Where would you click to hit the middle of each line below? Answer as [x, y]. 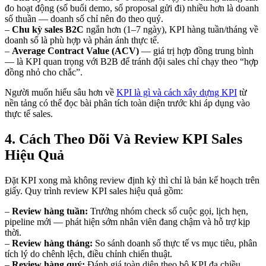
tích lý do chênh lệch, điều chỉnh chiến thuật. [88, 254]
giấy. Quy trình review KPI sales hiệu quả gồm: [94, 191]
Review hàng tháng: [52, 243]
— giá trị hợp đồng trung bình [196, 51]
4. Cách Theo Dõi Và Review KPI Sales [123, 139]
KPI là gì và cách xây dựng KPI [177, 93]
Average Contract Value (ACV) [75, 51]
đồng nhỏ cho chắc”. [44, 72]
